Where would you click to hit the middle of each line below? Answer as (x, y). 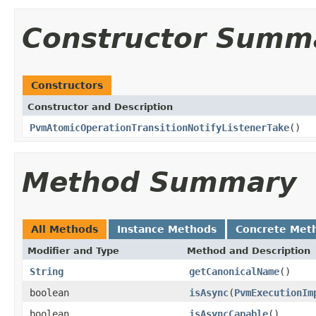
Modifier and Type (73, 250)
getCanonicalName (234, 271)
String (47, 271)
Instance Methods (167, 229)
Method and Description (249, 250)
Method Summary (159, 182)
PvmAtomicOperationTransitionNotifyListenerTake (159, 127)
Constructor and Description (100, 107)
